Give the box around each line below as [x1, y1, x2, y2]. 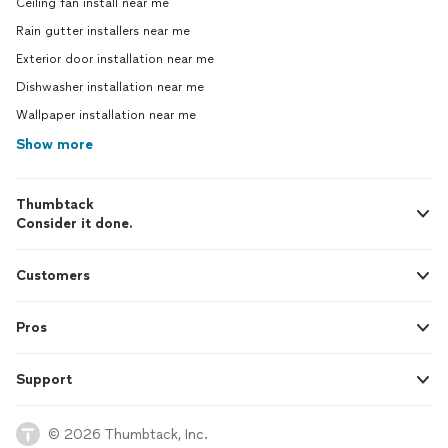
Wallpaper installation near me [16, 108, 196, 122]
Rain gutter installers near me [16, 24, 190, 38]
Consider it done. [16, 215, 133, 232]
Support [16, 371, 72, 388]
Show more [16, 136, 93, 153]
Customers [16, 267, 90, 284]
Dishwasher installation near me [16, 80, 204, 94]
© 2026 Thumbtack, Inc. [48, 425, 208, 443]
